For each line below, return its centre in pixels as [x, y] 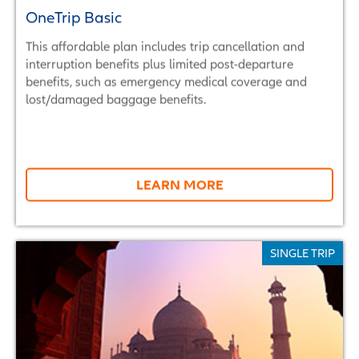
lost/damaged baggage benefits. [116, 99]
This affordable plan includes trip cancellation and [165, 46]
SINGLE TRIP [303, 253]
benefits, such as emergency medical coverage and [166, 81]
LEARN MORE [179, 184]
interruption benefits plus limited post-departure [159, 63]
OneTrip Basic [74, 17]
